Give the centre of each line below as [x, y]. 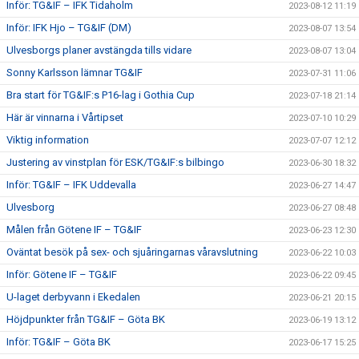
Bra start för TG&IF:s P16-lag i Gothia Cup [101, 95]
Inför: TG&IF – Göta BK [58, 342]
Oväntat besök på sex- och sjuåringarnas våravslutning [132, 252]
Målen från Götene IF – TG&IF [74, 230]
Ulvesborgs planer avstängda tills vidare [99, 50]
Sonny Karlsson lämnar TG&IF [75, 73]
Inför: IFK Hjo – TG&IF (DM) [69, 28]
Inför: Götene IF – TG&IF [62, 274]
